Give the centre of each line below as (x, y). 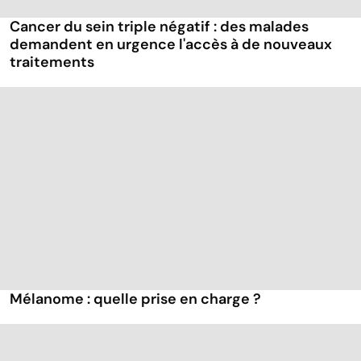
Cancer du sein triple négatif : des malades (159, 27)
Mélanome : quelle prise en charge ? (135, 299)
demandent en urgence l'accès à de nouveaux (171, 45)
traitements (52, 62)
